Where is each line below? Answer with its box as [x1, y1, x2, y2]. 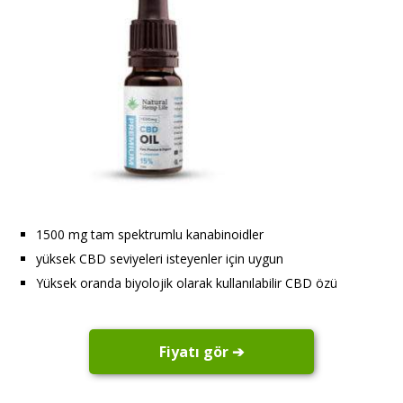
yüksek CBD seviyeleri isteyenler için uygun [36, 250, 283, 268]
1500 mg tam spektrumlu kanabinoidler [36, 226, 264, 244]
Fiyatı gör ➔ [159, 341, 244, 362]
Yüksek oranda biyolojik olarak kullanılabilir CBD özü [36, 274, 337, 292]
